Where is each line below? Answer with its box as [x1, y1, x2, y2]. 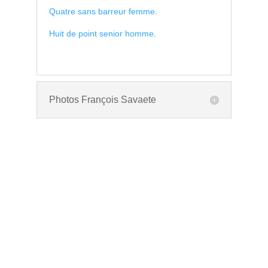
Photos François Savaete [48, 94, 156, 105]
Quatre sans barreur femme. [48, 6, 157, 16]
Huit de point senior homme [48, 28, 154, 38]
